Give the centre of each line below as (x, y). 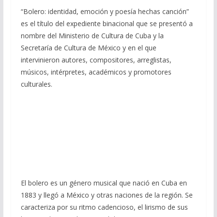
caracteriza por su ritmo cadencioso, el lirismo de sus (104, 207)
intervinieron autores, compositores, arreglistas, (96, 60)
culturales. (36, 84)
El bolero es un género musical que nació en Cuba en (104, 183)
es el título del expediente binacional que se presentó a (107, 24)
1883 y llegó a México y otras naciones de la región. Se (107, 195)
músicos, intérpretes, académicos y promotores (96, 72)
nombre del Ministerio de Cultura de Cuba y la (92, 36)
